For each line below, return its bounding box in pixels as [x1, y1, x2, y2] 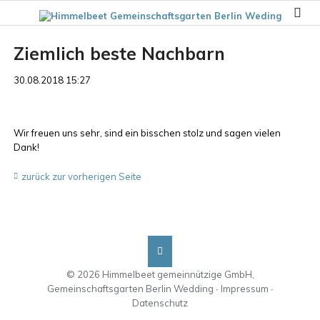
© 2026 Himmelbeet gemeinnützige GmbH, [66, 268, 254, 280]
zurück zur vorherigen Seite [21, 170, 141, 182]
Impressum [220, 282, 269, 294]
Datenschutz [132, 296, 188, 309]
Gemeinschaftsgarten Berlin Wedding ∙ [46, 282, 221, 294]
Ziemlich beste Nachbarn [13, 43, 225, 65]
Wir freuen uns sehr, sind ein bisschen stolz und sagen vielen [13, 126, 281, 139]
